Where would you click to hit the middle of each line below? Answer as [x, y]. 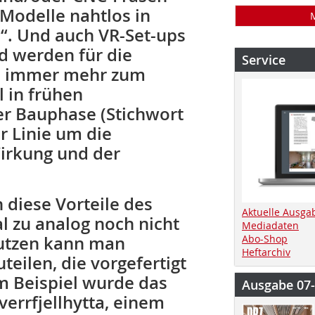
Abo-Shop [265, 238]
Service [264, 60]
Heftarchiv [266, 252]
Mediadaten [270, 225]
